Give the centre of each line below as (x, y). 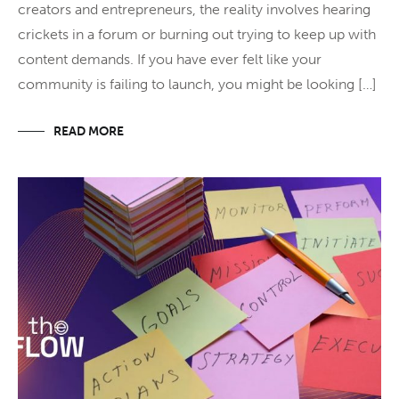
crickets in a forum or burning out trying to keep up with (197, 34)
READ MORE (89, 131)
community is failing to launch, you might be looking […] (197, 84)
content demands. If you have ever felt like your (170, 59)
